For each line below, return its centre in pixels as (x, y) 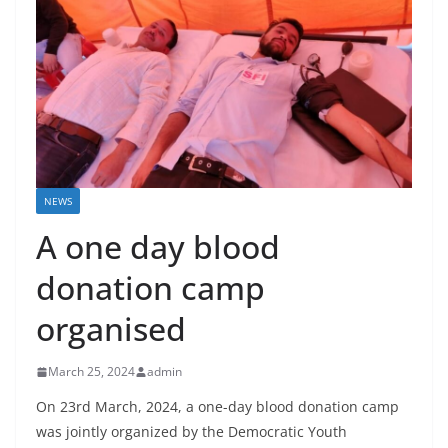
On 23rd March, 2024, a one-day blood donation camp (217, 407)
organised (111, 329)
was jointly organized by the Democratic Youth (191, 432)
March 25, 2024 (91, 372)
